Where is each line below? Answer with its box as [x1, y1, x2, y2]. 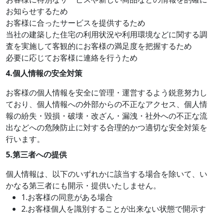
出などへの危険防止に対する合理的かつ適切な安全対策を [6, 122, 207, 133]
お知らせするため [6, 6, 68, 16]
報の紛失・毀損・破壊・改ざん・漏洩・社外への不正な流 [6, 110, 207, 121]
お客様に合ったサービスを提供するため [6, 17, 145, 28]
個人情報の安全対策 [13, 68, 82, 78]
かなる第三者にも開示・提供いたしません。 [6, 180, 161, 191]
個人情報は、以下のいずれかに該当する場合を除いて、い [6, 169, 207, 179]
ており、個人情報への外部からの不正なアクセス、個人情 [6, 99, 207, 109]
